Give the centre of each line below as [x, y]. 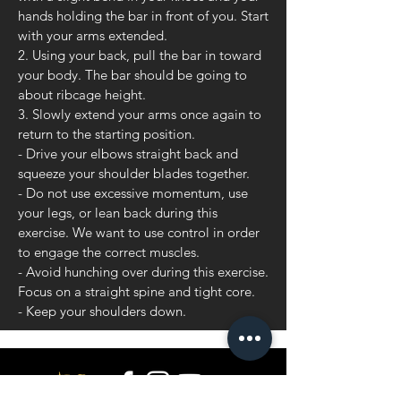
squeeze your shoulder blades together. [134, 173]
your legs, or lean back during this [118, 213]
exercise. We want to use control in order [139, 232]
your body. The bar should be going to [132, 75]
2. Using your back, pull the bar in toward [140, 55]
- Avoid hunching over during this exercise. [143, 272]
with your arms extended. [93, 35]
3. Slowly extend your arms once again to [140, 114]
